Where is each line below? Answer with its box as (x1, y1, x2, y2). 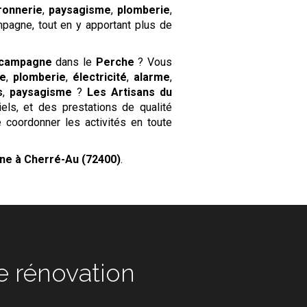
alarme (134, 71, 170, 84)
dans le (51, 56, 96, 69)
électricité (73, 71, 127, 84)
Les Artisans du (87, 86, 172, 99)
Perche (95, 56, 134, 69)
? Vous (134, 56, 172, 69)
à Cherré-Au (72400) (15, 153, 121, 166)
